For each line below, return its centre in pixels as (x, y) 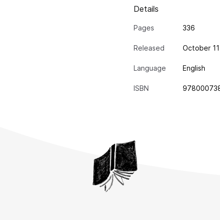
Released (149, 48)
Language (150, 68)
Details (146, 9)
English (194, 68)
